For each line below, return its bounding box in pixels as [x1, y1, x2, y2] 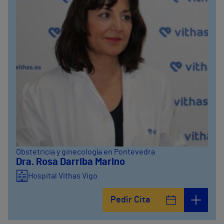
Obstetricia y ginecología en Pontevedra [16, 148, 155, 156]
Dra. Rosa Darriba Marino [16, 157, 125, 167]
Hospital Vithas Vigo [28, 172, 97, 180]
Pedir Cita [110, 195, 150, 204]
